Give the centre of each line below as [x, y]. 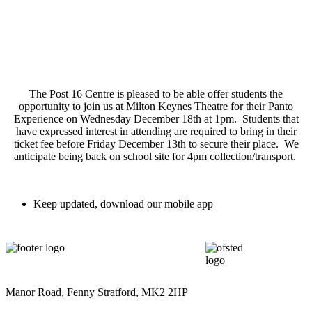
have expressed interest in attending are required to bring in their [156, 132]
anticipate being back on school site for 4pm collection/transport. [156, 157]
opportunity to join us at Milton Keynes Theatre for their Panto [156, 107]
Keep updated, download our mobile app [123, 204]
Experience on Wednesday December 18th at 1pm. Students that [156, 119]
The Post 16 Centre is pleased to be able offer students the [156, 94]
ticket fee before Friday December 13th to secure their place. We [156, 144]
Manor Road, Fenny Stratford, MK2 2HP [97, 292]
